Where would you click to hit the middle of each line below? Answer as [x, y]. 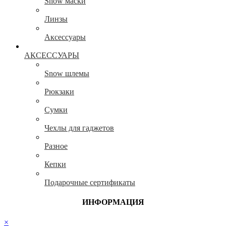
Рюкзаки [59, 92]
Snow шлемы [67, 74]
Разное [56, 146]
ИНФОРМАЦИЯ [113, 202]
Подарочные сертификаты [90, 183]
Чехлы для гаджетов [79, 128]
